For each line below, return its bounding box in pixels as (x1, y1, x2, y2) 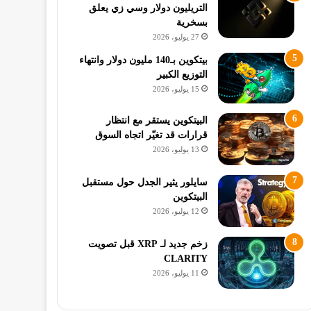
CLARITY (164, 253, 208, 264)
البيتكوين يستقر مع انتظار (106, 115, 208, 126)
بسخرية (176, 17, 208, 28)
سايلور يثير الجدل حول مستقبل (82, 177, 208, 188)
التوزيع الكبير (157, 69, 208, 80)
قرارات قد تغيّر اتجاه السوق (95, 130, 208, 141)
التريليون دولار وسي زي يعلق (89, 2, 208, 13)
